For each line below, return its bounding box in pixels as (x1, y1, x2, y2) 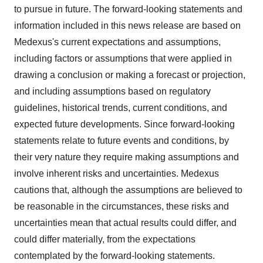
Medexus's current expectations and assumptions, (14, 37, 221, 47)
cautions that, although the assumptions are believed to (14, 185, 242, 195)
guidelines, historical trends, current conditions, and (14, 103, 227, 113)
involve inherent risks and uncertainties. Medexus (14, 168, 219, 178)
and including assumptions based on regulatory (14, 86, 211, 96)
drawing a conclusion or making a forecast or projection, (14, 70, 245, 80)
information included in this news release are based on (14, 21, 241, 31)
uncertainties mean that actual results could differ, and (14, 218, 237, 228)
